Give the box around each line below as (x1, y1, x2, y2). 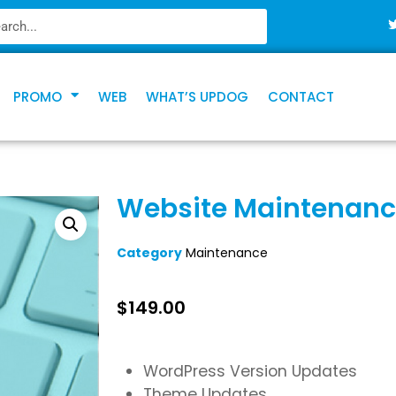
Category (117, 244, 182, 263)
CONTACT (267, 87, 334, 106)
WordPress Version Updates (143, 361, 357, 383)
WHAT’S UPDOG (145, 87, 248, 106)
